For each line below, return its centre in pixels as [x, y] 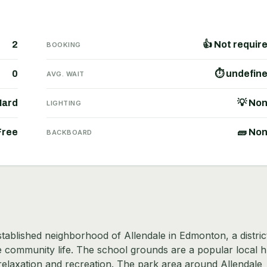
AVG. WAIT [66, 74]
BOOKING [64, 44]
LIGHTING [64, 103]
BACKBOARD [69, 132]
